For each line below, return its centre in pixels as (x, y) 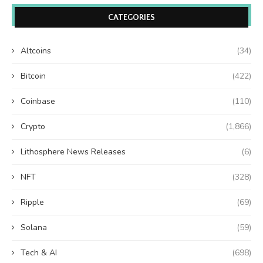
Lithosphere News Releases (73, 151)
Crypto (33, 126)
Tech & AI (39, 252)
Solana (34, 227)
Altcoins (36, 50)
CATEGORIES (131, 17)
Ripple (32, 202)
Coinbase (38, 101)
